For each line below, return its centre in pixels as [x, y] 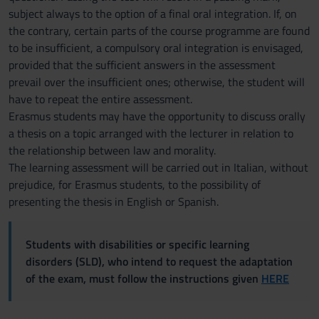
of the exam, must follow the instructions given [143, 278]
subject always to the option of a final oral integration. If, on [153, 14]
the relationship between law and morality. [112, 150]
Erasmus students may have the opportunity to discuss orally [157, 116]
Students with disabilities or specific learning [137, 244]
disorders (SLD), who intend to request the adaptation [159, 261]
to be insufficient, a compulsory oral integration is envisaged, [156, 48]
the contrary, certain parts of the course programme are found [159, 31]
